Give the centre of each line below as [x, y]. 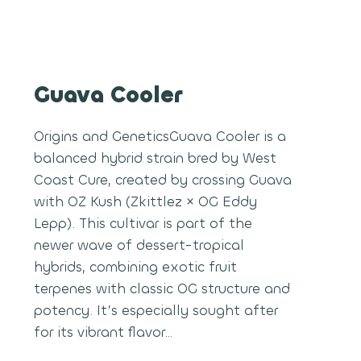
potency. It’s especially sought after [156, 310]
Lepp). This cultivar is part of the [143, 223]
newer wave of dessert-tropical [139, 245]
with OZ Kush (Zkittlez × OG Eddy [145, 201]
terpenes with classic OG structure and [162, 288]
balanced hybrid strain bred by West [155, 158]
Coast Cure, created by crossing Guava [162, 180]
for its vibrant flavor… [103, 332]
